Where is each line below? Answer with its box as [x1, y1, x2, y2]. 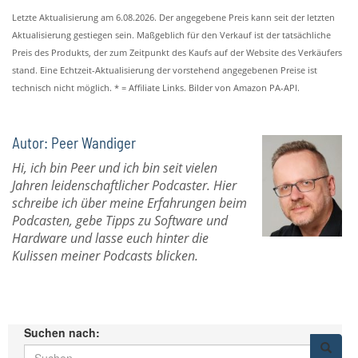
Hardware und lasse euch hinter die [12, 229, 209, 247]
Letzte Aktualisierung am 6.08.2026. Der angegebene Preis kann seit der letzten [12, 12, 335, 23]
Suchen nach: [24, 324, 100, 340]
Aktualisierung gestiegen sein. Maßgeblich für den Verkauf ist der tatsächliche [12, 30, 331, 41]
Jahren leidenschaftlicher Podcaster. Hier [12, 177, 237, 194]
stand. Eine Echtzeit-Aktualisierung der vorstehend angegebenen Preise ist [12, 65, 317, 76]
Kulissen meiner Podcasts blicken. [12, 247, 198, 265]
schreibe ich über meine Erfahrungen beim [12, 194, 247, 212]
